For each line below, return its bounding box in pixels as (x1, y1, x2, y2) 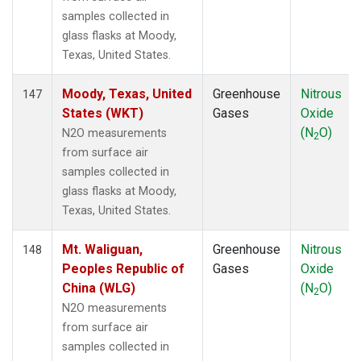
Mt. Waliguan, (62, 241, 143, 257)
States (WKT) (62, 105, 143, 121)
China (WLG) (62, 280, 135, 296)
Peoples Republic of (62, 260, 185, 276)
